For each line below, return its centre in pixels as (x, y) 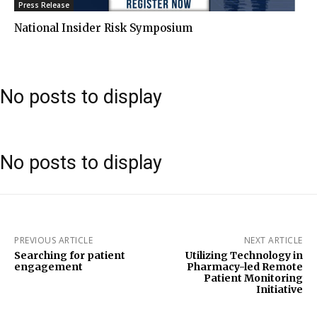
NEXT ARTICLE (273, 240)
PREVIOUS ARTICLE (53, 240)
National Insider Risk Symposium (103, 28)
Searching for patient (70, 255)
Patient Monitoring (253, 278)
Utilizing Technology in (244, 255)
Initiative (279, 289)
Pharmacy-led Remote (244, 266)
